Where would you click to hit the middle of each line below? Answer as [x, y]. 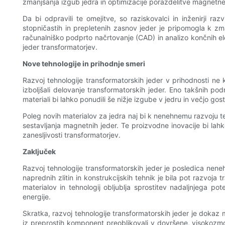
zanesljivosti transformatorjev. [72, 135]
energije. [37, 197]
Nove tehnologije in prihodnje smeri [84, 64]
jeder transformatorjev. [60, 47]
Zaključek [39, 152]
